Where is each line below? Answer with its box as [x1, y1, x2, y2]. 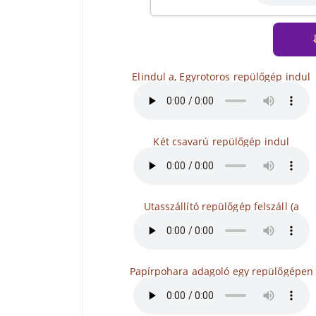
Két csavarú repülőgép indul [153, 135, 290, 148]
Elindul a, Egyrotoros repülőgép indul [132, 70, 311, 83]
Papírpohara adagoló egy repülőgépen [129, 265, 313, 278]
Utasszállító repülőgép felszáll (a [143, 200, 299, 213]
